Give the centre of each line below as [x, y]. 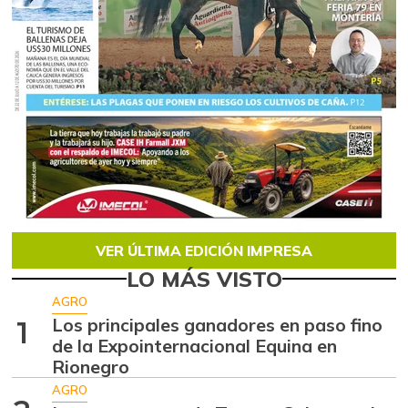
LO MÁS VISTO [204, 278]
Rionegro [91, 367]
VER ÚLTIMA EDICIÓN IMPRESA [204, 250]
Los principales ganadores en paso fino [218, 325]
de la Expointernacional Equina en [195, 346]
